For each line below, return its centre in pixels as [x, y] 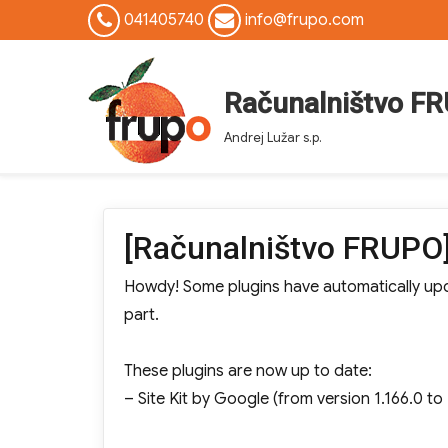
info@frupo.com [304, 19]
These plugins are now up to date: [248, 371]
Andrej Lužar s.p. [273, 137]
